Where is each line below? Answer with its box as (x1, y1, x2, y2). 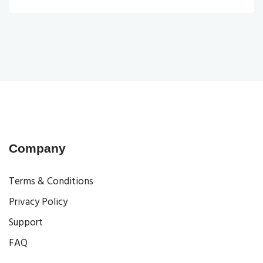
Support (9, 214, 43, 231)
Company (9, 141, 66, 155)
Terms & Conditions (9, 173, 93, 190)
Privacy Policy (9, 194, 68, 210)
